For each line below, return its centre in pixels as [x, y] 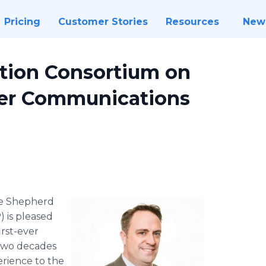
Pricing [22, 22]
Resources [192, 22]
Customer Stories [103, 22]
